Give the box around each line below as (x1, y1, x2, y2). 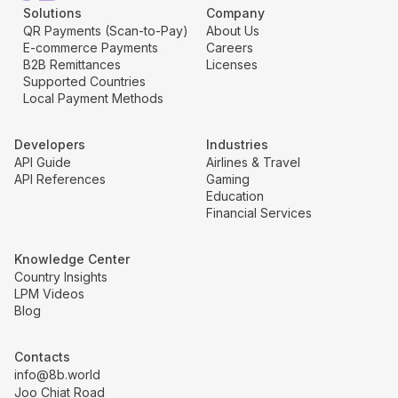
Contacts (14, 348, 70, 364)
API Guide (14, 154, 71, 170)
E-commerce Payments (23, 39, 158, 55)
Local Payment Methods (23, 90, 163, 106)
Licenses (206, 56, 258, 72)
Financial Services (206, 204, 312, 220)
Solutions (23, 4, 82, 20)
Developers (14, 136, 85, 152)
